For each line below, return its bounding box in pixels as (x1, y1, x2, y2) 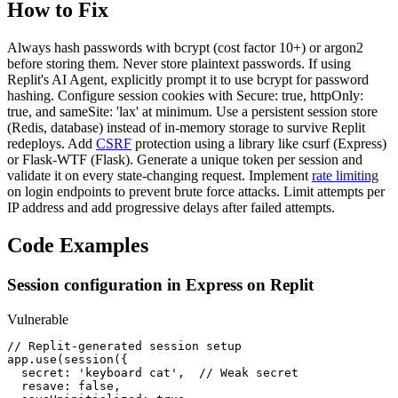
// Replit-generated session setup (7, 338, 242, 353)
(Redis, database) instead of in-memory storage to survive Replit (7, 120, 365, 136)
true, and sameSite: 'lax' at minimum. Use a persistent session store (7, 104, 378, 120)
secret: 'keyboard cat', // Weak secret (7, 365, 298, 379)
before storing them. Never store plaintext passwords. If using (7, 56, 351, 72)
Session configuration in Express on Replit (7, 275, 314, 294)
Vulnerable (7, 311, 68, 327)
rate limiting (312, 168, 378, 184)
